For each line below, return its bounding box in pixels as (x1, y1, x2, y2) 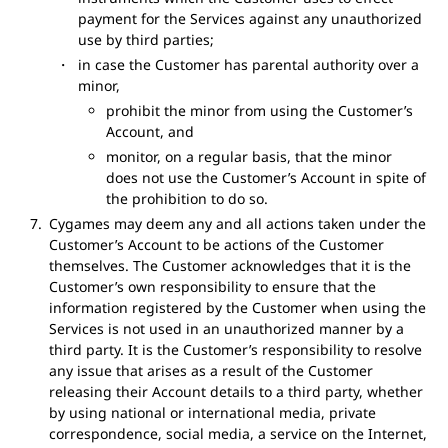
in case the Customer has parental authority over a (77, 55, 419, 74)
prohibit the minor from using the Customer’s (106, 101, 414, 120)
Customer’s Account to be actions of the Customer (48, 235, 384, 254)
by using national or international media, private (48, 403, 376, 422)
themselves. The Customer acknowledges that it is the (48, 256, 411, 275)
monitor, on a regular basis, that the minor (106, 147, 393, 166)
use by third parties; (77, 30, 214, 49)
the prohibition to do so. (106, 189, 269, 208)
